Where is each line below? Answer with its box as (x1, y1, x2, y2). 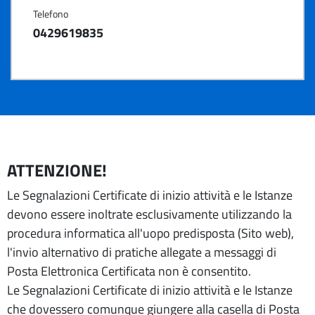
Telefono (33, 6, 68, 21)
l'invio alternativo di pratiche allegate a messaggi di (7, 243, 276, 262)
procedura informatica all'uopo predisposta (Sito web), (7, 224, 294, 243)
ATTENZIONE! (7, 157, 107, 183)
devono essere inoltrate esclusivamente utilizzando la (7, 205, 292, 224)
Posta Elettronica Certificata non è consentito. (7, 262, 251, 281)
